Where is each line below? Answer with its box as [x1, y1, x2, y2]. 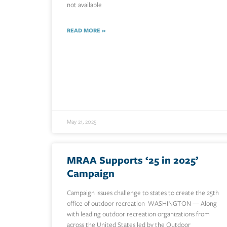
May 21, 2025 [67, 118, 96, 126]
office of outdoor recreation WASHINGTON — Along [67, 199, 217, 209]
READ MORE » [67, 26, 105, 35]
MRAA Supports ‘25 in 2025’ [67, 153, 199, 168]
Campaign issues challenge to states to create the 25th [67, 188, 219, 198]
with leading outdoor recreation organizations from [67, 209, 210, 219]
